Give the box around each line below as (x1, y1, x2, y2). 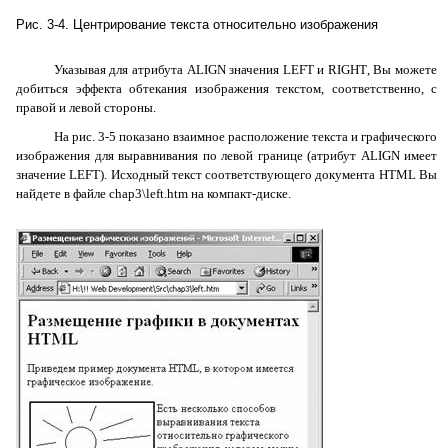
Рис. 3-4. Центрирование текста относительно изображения (16, 17, 378, 32)
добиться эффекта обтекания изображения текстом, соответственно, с (16, 81, 437, 96)
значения (225, 62, 283, 77)
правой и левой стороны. (16, 100, 156, 115)
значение (16, 167, 70, 182)
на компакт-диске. (188, 186, 291, 201)
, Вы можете (366, 62, 438, 77)
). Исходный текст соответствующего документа (100, 167, 379, 182)
